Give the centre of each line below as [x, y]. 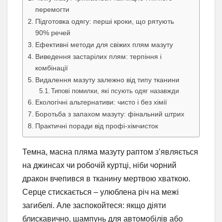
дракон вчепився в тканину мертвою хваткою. [106, 178]
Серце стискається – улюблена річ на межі [101, 192]
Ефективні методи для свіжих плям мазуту [104, 44]
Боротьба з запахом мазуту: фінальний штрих [110, 114]
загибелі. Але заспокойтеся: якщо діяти [94, 205]
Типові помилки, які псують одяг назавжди [115, 91]
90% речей [53, 32]
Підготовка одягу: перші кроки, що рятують [104, 21]
